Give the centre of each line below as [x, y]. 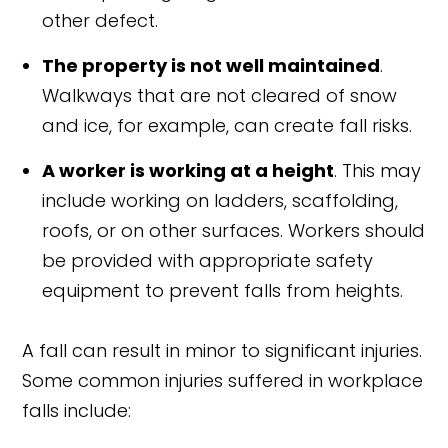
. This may [378, 171]
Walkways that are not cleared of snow [220, 96]
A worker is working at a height [188, 171]
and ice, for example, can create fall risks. [227, 126]
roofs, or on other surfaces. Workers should [234, 231]
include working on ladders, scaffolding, [220, 201]
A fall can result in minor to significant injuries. [222, 351]
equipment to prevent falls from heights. [223, 291]
